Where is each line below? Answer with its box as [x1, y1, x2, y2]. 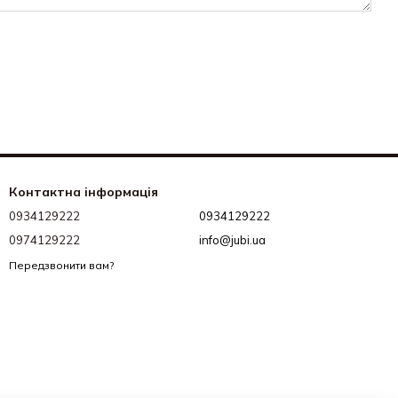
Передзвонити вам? [9, 258, 114, 272]
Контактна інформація [9, 184, 158, 200]
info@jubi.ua [199, 233, 266, 247]
